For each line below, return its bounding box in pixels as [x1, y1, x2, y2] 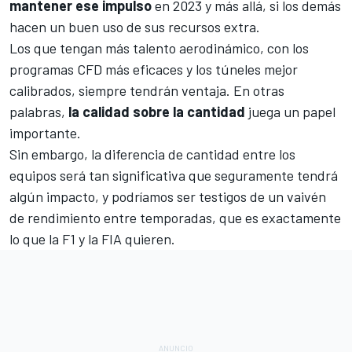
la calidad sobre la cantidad [68, 102, 245, 120]
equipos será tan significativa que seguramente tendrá [9, 166, 338, 184]
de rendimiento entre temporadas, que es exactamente [9, 208, 341, 226]
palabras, [9, 102, 68, 120]
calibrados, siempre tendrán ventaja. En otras [9, 81, 284, 99]
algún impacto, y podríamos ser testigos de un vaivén [9, 187, 326, 205]
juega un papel [245, 102, 335, 120]
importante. [9, 123, 81, 141]
